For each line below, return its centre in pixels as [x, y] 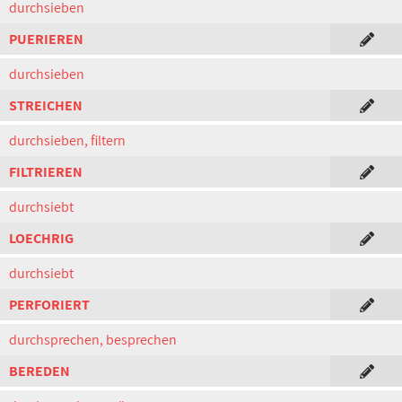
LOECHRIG [41, 238]
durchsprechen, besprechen [93, 340]
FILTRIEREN [46, 172]
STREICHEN [46, 105]
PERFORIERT [49, 305]
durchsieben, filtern [67, 140]
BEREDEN [39, 371]
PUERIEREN [46, 39]
